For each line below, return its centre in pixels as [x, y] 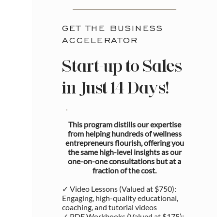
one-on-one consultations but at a [125, 161]
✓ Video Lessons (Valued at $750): [119, 189]
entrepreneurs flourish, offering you [124, 143]
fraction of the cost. [125, 170]
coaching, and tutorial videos [109, 207]
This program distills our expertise [124, 124]
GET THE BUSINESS [113, 28]
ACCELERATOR [100, 40]
